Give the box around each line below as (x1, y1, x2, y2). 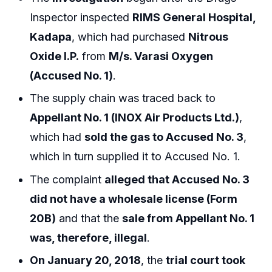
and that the (56, 211, 123, 225)
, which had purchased (72, 30, 189, 44)
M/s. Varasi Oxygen (109, 50, 214, 63)
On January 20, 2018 (30, 254, 141, 267)
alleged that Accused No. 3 (104, 172, 250, 186)
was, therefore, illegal (30, 231, 148, 244)
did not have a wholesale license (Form (30, 192, 238, 205)
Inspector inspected (30, 11, 133, 24)
